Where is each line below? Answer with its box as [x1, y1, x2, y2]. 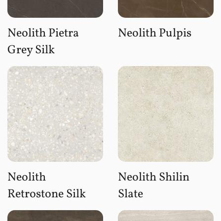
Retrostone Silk [7, 185, 86, 203]
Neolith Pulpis [118, 25, 191, 42]
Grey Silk [7, 41, 55, 59]
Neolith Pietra [7, 25, 79, 42]
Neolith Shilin [118, 169, 189, 186]
